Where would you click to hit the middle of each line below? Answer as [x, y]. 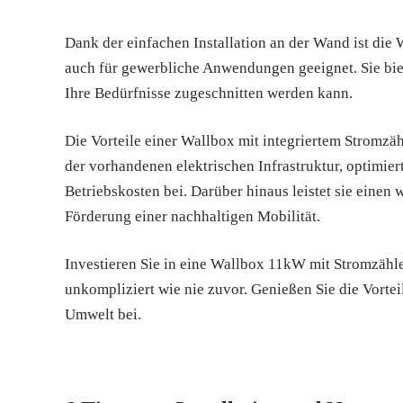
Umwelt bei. [103, 314]
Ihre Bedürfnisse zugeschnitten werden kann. [209, 93]
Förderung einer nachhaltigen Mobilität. [193, 216]
